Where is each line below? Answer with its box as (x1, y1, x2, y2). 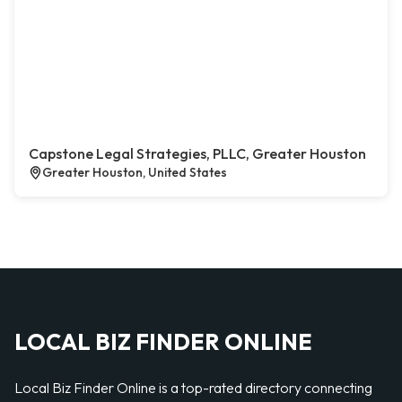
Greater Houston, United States (42, 164, 227, 180)
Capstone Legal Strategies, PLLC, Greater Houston (29, 144, 366, 162)
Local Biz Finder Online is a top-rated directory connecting (14, 379, 372, 397)
